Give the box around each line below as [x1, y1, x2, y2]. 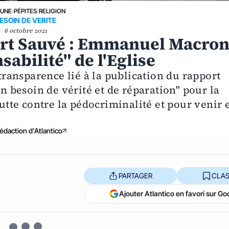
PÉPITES [14, 7, 37, 15]
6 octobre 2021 [4, 27, 48, 35]
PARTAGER [118, 171, 152, 180]
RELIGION [39, 7, 66, 15]
